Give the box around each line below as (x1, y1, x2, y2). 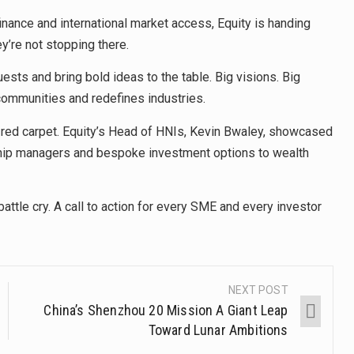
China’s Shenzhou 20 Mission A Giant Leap (43, 302, 288, 319)
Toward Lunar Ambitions (148, 322, 288, 339)
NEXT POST (228, 284, 288, 297)
